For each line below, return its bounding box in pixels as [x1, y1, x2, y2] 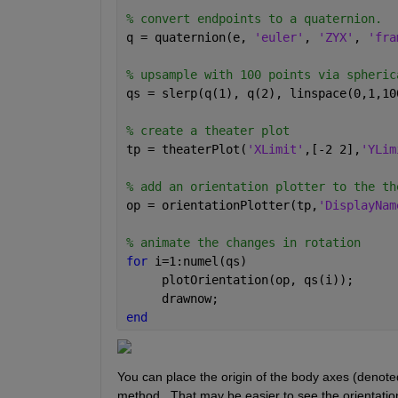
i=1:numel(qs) [154, 253, 247, 268]
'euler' [253, 29, 304, 44]
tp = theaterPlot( [125, 141, 247, 156]
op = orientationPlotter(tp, [125, 197, 318, 212]
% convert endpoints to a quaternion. [125, 11, 382, 26]
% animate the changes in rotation [125, 235, 361, 250]
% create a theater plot [125, 123, 297, 138]
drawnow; [125, 291, 219, 306]
